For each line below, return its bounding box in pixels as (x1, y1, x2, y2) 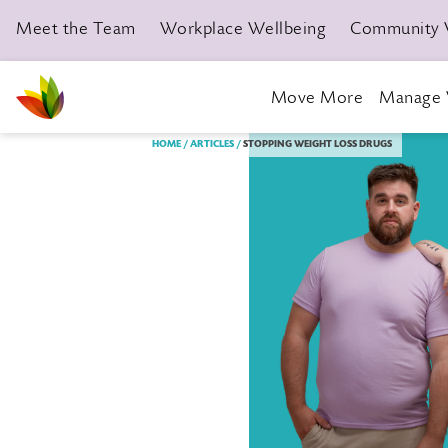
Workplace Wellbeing (159, 21, 326, 39)
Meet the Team (16, 21, 136, 39)
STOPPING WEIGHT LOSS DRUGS (243, 140, 392, 150)
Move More (270, 89, 363, 108)
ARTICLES (190, 140, 234, 150)
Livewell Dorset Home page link (15, 121, 235, 137)
